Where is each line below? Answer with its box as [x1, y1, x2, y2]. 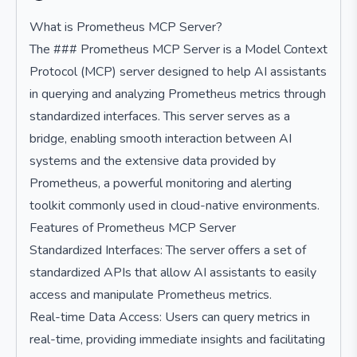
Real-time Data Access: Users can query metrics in [29, 308, 310, 326]
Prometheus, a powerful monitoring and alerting [29, 175, 292, 192]
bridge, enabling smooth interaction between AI [29, 130, 292, 147]
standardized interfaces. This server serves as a [29, 108, 290, 125]
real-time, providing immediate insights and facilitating [29, 331, 325, 348]
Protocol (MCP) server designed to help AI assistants [29, 63, 327, 80]
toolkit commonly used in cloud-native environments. [29, 197, 320, 214]
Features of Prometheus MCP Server [29, 219, 236, 237]
